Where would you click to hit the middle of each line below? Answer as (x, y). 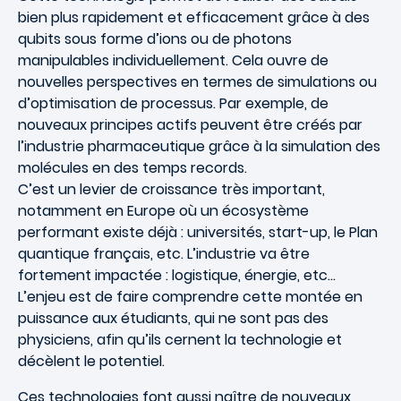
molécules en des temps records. (132, 167)
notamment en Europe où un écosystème (163, 210)
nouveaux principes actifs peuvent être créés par (190, 124)
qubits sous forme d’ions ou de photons (155, 38)
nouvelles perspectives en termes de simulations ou (197, 81)
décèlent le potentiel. (91, 361)
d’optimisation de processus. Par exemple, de (173, 103)
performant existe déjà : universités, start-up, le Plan (198, 232)
